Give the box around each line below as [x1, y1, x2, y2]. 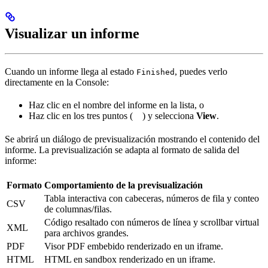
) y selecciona [142, 111, 196, 121]
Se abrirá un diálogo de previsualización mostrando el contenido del [5, 133, 260, 144]
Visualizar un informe [5, 25, 139, 41]
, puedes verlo [175, 66, 227, 77]
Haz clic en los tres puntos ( [29, 111, 133, 121]
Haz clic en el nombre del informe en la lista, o [29, 100, 204, 111]
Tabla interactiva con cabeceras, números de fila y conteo [44, 193, 259, 203]
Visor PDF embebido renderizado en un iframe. [44, 240, 223, 251]
